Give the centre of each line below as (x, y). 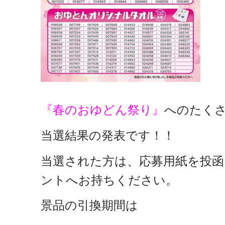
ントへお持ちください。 (109, 180)
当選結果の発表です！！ (108, 135)
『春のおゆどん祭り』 (102, 109)
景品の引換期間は (89, 205)
